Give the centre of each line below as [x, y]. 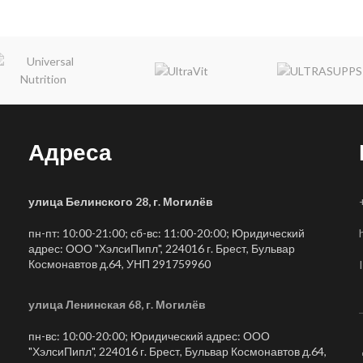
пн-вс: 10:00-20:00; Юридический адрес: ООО [149, 336]
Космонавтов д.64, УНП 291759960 [120, 264]
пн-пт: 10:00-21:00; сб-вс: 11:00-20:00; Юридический [167, 233]
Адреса [70, 153]
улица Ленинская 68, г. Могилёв [117, 304]
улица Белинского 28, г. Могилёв [121, 201]
